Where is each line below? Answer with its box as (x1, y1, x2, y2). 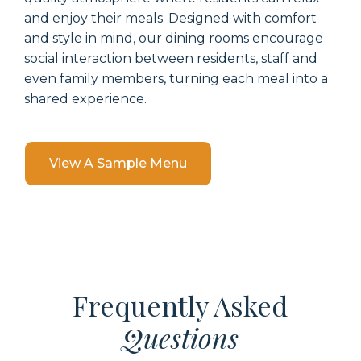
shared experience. (24, 90, 147, 106)
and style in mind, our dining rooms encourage (24, 30, 323, 46)
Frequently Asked (73, 286, 288, 324)
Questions (122, 318, 239, 356)
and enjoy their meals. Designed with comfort (24, 10, 317, 26)
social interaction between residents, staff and (24, 50, 317, 66)
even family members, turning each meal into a (24, 70, 328, 86)
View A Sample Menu (49, 155, 187, 171)
